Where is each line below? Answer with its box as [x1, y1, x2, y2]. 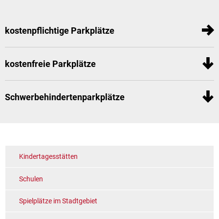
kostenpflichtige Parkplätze [5, 25, 114, 36]
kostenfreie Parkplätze [5, 58, 96, 69]
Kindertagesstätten [19, 153, 78, 161]
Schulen [19, 175, 43, 183]
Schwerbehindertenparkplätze [5, 91, 125, 102]
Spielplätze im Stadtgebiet [19, 197, 97, 205]
